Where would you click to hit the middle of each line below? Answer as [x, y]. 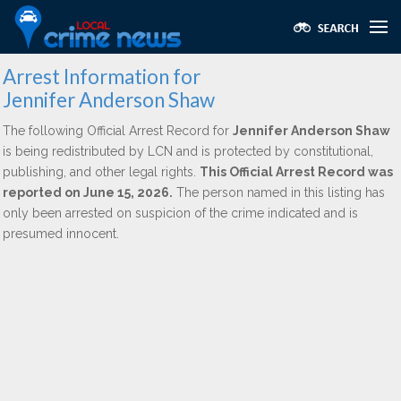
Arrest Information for [102, 77]
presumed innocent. [61, 234]
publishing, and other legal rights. [101, 172]
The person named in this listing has [279, 192]
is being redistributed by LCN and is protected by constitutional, [188, 151]
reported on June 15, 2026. [88, 192]
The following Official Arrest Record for [118, 131]
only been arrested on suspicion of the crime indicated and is [180, 213]
